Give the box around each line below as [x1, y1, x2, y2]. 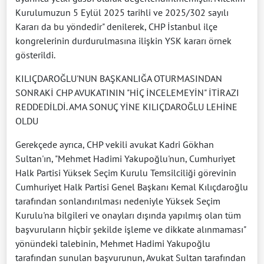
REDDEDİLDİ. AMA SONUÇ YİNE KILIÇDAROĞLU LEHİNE [15, 100, 237, 113]
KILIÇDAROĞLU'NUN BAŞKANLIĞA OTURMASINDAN [15, 72, 222, 84]
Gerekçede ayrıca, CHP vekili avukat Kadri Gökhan [15, 138, 214, 150]
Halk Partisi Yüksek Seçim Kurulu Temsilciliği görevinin [15, 166, 236, 179]
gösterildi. [15, 48, 55, 61]
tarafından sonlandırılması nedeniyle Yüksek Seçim [15, 194, 220, 207]
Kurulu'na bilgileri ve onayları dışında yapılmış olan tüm [15, 209, 241, 221]
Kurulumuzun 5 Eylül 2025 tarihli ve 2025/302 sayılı [15, 6, 229, 18]
